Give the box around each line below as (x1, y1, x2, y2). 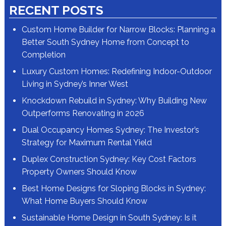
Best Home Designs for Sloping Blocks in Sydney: (21, 184, 206, 193)
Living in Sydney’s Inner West (21, 79, 128, 89)
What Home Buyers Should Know (21, 196, 147, 206)
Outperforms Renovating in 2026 (21, 108, 144, 118)
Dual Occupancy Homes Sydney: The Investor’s (21, 125, 199, 135)
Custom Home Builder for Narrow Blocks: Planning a (21, 25, 215, 34)
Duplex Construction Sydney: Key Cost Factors (21, 154, 196, 164)
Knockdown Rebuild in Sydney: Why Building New (21, 96, 207, 105)
